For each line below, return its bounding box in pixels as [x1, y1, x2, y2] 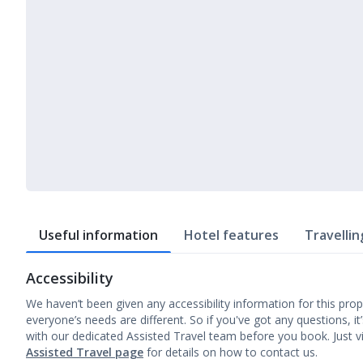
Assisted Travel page [26, 344, 143, 360]
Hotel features [184, 226, 279, 244]
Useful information [39, 226, 158, 244]
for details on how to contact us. [143, 344, 321, 360]
